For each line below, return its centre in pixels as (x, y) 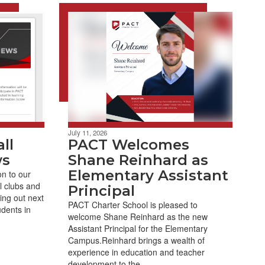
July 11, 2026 (87, 132)
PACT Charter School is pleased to (132, 204)
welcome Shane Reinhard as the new (138, 216)
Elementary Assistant (148, 175)
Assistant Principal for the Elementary (138, 228)
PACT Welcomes (128, 144)
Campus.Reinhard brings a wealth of (136, 240)
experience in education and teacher (136, 252)
